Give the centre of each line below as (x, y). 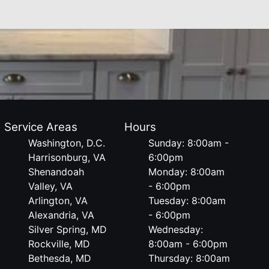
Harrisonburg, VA (67, 157)
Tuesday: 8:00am (187, 201)
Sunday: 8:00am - (189, 143)
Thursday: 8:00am (189, 258)
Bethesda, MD (59, 258)
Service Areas (41, 127)
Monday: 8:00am (187, 172)
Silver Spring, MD (67, 229)
